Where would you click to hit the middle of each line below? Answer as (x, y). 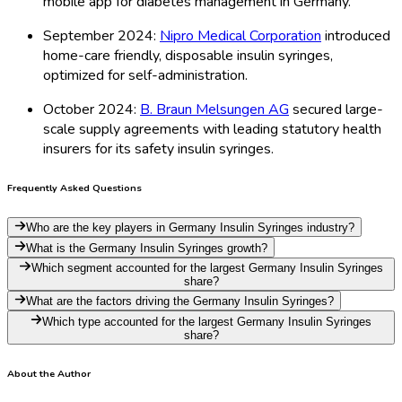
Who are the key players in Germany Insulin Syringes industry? (191, 228)
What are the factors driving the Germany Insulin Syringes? (180, 301)
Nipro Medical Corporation (240, 35)
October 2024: (92, 109)
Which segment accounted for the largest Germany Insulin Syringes (207, 267)
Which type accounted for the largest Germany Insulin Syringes (207, 321)
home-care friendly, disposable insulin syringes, (188, 55)
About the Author (49, 373)
